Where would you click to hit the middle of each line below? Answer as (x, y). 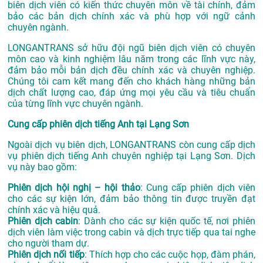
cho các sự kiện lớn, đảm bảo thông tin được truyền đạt (131, 199)
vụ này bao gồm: (42, 167)
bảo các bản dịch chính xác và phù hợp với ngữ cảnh (131, 16)
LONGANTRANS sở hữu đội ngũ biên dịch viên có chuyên (131, 48)
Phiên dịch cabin (43, 221)
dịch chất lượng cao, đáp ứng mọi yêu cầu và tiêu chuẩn (131, 93)
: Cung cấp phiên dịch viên (198, 188)
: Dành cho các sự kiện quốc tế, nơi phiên (167, 221)
